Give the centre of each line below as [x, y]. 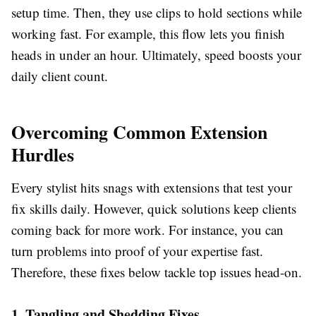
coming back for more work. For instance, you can [147, 230]
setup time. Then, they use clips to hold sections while [157, 12]
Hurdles [43, 154]
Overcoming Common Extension [139, 132]
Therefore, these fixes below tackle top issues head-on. [157, 272]
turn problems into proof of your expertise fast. [137, 251]
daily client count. [60, 76]
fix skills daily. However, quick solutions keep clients [154, 208]
